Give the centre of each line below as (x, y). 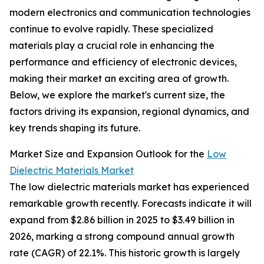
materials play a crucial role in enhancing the (112, 46)
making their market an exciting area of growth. (119, 79)
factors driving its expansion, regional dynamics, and (129, 112)
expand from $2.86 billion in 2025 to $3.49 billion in (122, 220)
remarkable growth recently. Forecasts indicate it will (131, 204)
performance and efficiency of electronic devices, (123, 62)
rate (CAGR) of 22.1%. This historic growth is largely (125, 253)
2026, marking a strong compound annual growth (122, 237)
